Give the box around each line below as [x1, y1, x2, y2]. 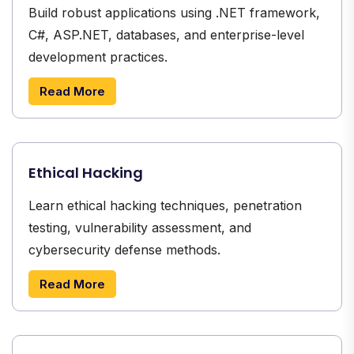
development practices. [28, 48, 168, 65]
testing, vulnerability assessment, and [28, 219, 251, 235]
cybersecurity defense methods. [28, 241, 220, 258]
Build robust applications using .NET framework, [28, 4, 320, 21]
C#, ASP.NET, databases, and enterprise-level [28, 26, 304, 43]
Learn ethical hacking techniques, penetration [28, 197, 302, 213]
